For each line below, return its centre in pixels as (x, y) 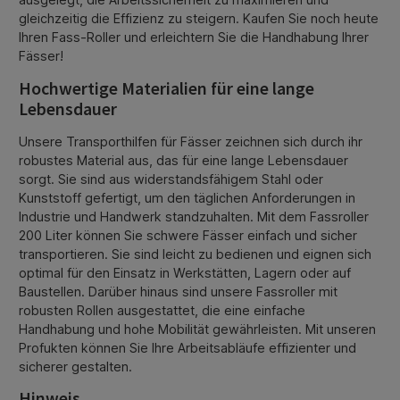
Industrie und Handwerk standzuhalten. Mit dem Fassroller (194, 216)
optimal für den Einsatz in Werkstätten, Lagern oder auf (185, 272)
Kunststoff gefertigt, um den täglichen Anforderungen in (187, 197)
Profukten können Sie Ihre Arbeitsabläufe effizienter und (187, 347)
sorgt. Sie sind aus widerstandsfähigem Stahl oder (171, 179)
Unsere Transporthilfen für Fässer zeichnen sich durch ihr (191, 141)
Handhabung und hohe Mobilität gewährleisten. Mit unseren (197, 329)
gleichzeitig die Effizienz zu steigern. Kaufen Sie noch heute (199, 19)
